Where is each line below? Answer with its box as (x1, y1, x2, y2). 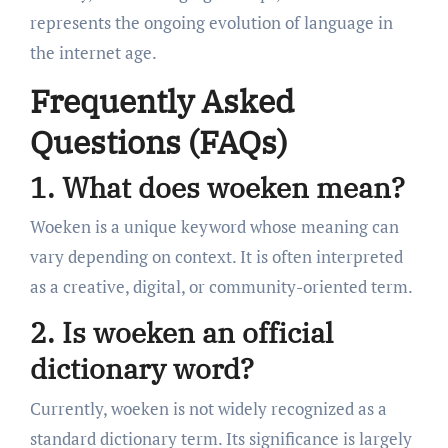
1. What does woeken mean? (29, 168, 405, 206)
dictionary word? (29, 350, 254, 388)
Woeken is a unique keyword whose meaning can (29, 215, 399, 239)
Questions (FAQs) (29, 121, 288, 164)
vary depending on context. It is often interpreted (29, 245, 403, 269)
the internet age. (29, 41, 157, 65)
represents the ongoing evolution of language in (29, 11, 393, 35)
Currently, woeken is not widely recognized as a (29, 396, 387, 420)
